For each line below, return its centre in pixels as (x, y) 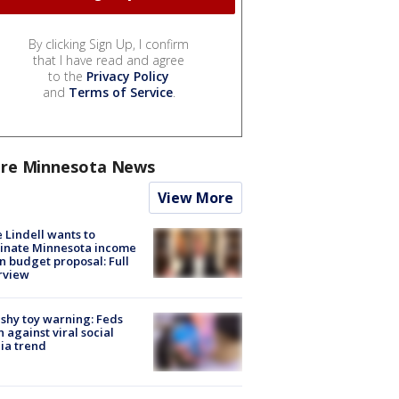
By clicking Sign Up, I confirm (109, 44)
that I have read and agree (109, 60)
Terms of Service (120, 92)
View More (195, 197)
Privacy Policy (128, 76)
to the (67, 76)
